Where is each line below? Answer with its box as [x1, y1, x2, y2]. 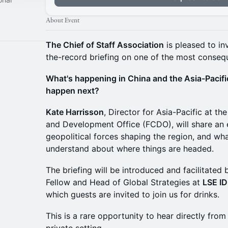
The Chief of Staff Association [46, 40, 164, 50]
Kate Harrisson [46, 107, 104, 117]
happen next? [46, 85, 99, 96]
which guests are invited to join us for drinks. [46, 189, 219, 199]
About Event [46, 16, 79, 25]
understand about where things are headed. [46, 144, 214, 154]
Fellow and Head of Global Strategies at [46, 177, 203, 187]
